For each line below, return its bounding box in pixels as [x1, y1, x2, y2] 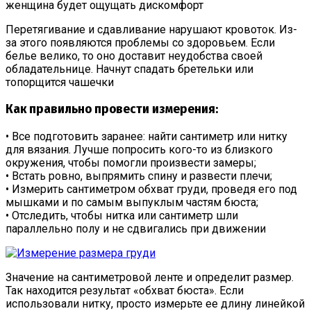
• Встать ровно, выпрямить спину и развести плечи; [6, 169, 272, 183]
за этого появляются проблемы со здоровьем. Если [6, 35, 275, 49]
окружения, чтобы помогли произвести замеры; [6, 156, 256, 170]
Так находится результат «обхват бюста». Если [6, 284, 244, 298]
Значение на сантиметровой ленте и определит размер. [6, 271, 294, 285]
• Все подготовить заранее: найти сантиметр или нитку [6, 130, 287, 144]
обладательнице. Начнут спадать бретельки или [6, 62, 253, 76]
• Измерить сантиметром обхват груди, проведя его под [6, 183, 297, 196]
